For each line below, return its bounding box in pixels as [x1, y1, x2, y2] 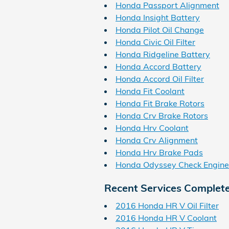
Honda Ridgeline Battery [116, 49, 210, 59]
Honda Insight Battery [116, 12, 200, 22]
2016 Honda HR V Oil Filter [116, 200, 219, 211]
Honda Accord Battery [116, 61, 201, 72]
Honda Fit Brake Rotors [116, 98, 204, 108]
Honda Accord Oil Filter [116, 73, 204, 84]
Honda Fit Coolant [116, 85, 185, 96]
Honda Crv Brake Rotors [116, 110, 208, 121]
